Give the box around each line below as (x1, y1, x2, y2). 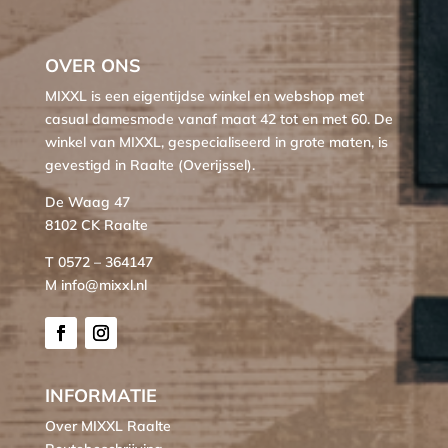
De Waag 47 (44, 193, 130, 212)
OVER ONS (44, 54, 141, 78)
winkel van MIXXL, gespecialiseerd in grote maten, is (44, 133, 388, 152)
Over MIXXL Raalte (44, 417, 171, 436)
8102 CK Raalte (44, 216, 148, 235)
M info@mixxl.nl (44, 276, 147, 295)
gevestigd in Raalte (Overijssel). (44, 156, 255, 175)
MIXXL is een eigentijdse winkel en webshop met (44, 87, 364, 106)
